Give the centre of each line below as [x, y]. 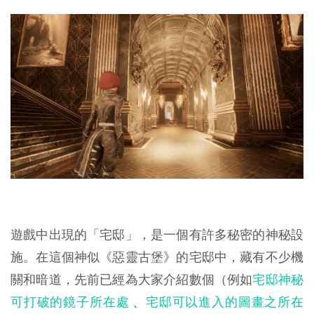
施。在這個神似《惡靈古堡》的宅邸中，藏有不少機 [157, 257]
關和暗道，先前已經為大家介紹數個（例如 [132, 280]
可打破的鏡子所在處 [70, 302]
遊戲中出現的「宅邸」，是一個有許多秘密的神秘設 [157, 235]
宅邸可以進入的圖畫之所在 [225, 302]
